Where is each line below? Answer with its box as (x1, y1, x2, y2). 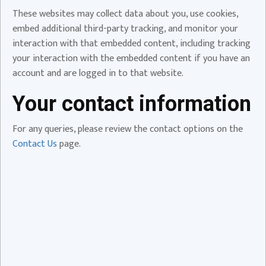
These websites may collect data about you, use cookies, (12, 5, 238, 22)
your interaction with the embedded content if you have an (12, 50, 250, 66)
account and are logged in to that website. (12, 65, 183, 81)
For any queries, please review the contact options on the (12, 121, 243, 137)
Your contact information (12, 91, 251, 116)
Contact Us (12, 135, 57, 152)
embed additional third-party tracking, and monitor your (12, 20, 238, 37)
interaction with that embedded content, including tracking (12, 35, 251, 52)
